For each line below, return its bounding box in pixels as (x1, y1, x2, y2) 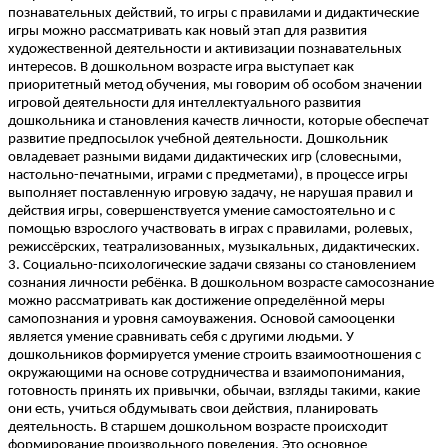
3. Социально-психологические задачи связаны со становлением (8, 258, 416, 274)
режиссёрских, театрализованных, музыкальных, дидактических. (8, 240, 420, 256)
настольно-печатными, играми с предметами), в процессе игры (8, 168, 408, 184)
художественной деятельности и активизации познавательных (8, 42, 402, 58)
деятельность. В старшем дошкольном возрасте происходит (8, 420, 388, 436)
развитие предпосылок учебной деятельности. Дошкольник (8, 132, 388, 148)
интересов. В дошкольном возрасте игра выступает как (8, 60, 354, 76)
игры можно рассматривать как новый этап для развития (8, 24, 367, 40)
